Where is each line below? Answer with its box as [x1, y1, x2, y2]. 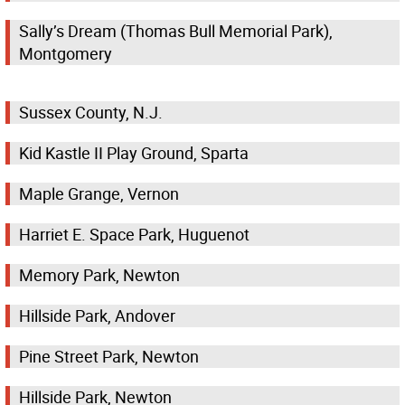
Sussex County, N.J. [19, 101, 163, 124]
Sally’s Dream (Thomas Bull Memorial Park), [19, 20, 333, 42]
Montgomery [19, 42, 112, 65]
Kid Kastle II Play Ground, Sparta [19, 142, 249, 165]
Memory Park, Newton [19, 264, 180, 287]
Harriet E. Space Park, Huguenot [19, 223, 250, 246]
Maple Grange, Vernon [19, 183, 179, 205]
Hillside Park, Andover [19, 305, 175, 327]
